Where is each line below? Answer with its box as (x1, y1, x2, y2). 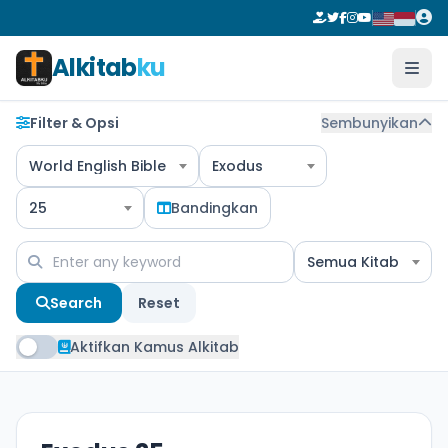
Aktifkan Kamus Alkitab (70, 337, 239, 357)
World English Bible (29, 156, 166, 176)
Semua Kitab (307, 252, 399, 272)
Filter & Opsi (30, 113, 119, 133)
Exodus (212, 156, 263, 176)
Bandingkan (171, 198, 258, 218)
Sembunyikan (321, 113, 418, 133)
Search (50, 293, 102, 313)
